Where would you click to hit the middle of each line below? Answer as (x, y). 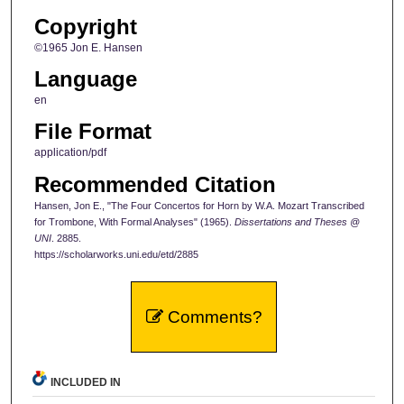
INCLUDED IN (86, 382)
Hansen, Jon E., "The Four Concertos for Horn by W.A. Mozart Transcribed (199, 205)
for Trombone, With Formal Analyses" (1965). (134, 221)
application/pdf (70, 153)
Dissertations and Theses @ (297, 221)
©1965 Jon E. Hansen (88, 47)
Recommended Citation (155, 184)
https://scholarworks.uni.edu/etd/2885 (116, 254)
